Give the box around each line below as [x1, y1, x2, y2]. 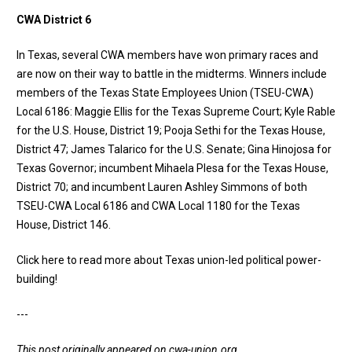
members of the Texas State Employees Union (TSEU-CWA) [16, 86, 313, 99]
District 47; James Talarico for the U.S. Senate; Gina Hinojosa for [16, 142, 332, 156]
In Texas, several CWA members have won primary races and [16, 48, 318, 61]
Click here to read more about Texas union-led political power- [16, 253, 321, 266]
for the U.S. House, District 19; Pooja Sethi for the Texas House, [16, 123, 325, 137]
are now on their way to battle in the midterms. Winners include [16, 67, 327, 80]
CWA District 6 [16, 13, 91, 26]
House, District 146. [16, 218, 111, 231]
